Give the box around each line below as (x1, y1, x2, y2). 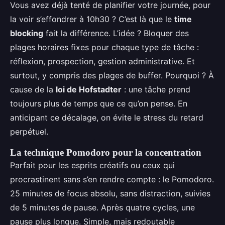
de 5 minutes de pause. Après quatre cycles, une (10, 202, 195, 212)
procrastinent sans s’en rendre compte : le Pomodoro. (10, 174, 214, 184)
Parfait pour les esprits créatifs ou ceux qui (10, 160, 175, 170)
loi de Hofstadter (56, 84, 122, 94)
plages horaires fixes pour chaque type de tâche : (10, 42, 199, 52)
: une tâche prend (122, 84, 190, 94)
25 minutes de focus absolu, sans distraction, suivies (10, 188, 210, 198)
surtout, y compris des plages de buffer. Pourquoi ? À (10, 70, 214, 80)
